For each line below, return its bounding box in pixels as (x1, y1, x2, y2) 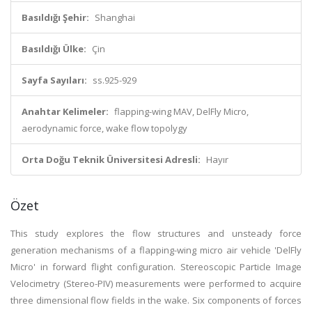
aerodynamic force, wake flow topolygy (22, 122, 187, 134)
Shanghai (95, 11, 135, 24)
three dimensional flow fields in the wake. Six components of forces (10, 294, 302, 306)
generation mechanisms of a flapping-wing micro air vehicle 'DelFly (10, 244, 302, 256)
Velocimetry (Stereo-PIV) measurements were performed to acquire (10, 277, 302, 290)
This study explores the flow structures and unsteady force (10, 227, 302, 240)
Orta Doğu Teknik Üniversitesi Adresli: (22, 153, 201, 166)
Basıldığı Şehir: (22, 11, 89, 24)
